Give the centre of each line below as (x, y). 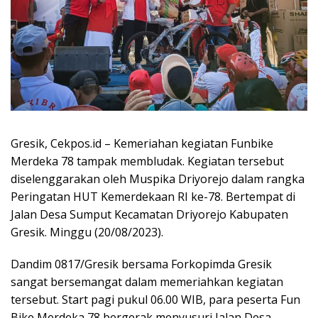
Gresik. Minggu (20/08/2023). (87, 232)
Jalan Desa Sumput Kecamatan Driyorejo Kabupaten (149, 214)
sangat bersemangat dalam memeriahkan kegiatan (147, 281)
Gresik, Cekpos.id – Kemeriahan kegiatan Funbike (142, 143)
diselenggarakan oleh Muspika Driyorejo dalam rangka (158, 179)
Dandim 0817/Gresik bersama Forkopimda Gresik (141, 264)
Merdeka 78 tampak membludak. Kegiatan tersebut (147, 161)
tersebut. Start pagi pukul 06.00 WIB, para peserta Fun (155, 299)
